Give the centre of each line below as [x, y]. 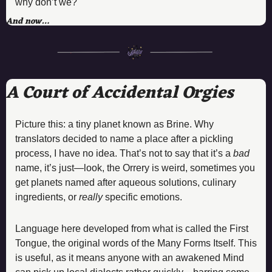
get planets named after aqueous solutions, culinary [126, 182]
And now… [28, 21]
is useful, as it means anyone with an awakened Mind [130, 257]
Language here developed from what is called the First [132, 228]
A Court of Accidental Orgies [120, 93]
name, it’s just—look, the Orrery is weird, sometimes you [135, 168]
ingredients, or [47, 197]
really [92, 197]
